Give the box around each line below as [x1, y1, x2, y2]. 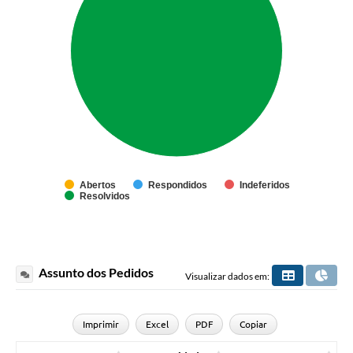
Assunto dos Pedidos [36, 264, 154, 280]
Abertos [80, 179, 116, 191]
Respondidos [148, 179, 207, 191]
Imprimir [83, 318, 120, 329]
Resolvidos [80, 190, 130, 202]
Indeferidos [240, 179, 290, 191]
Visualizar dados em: [185, 269, 269, 282]
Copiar [239, 318, 267, 329]
